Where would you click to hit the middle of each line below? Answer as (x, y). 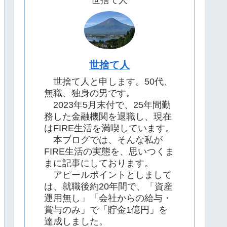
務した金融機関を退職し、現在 (108, 117)
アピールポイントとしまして (108, 175)
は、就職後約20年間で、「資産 (108, 187)
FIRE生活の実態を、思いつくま (109, 152)
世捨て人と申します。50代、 (108, 82)
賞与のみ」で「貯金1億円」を (106, 210)
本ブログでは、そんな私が (103, 140)
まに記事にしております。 (99, 163)
